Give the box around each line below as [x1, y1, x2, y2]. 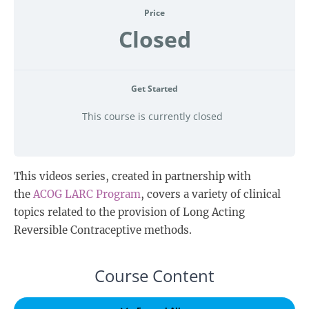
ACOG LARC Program [33, 187, 141, 201]
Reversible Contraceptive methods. [14, 223, 192, 237]
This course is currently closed [81, 109, 223, 123]
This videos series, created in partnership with [14, 169, 251, 183]
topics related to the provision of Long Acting [14, 205, 245, 219]
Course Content [94, 263, 215, 287]
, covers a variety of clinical [141, 187, 281, 201]
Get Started [131, 82, 178, 94]
